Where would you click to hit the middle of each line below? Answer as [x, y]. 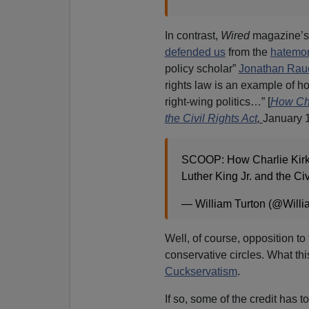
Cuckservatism [201, 271]
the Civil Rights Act [211, 118]
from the [248, 52]
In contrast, [192, 35]
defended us [195, 52]
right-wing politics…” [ [217, 101]
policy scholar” [201, 68]
